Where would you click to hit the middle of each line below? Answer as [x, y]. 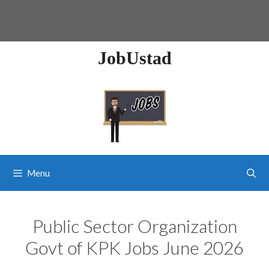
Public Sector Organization [134, 225]
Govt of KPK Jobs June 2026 [134, 247]
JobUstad [134, 58]
